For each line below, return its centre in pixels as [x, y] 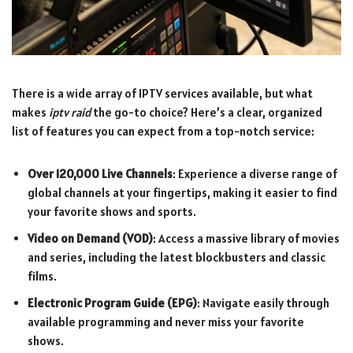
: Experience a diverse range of [255, 173]
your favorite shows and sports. [112, 211]
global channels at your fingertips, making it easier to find [182, 192]
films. [42, 276]
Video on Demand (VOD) [90, 238]
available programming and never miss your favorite [166, 321]
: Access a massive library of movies [246, 238]
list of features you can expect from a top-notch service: [163, 131]
